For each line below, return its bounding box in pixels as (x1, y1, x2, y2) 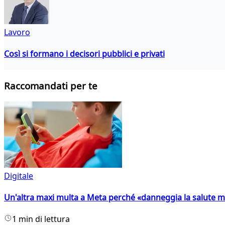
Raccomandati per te (4, 79, 97, 92)
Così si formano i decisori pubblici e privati (4, 48, 165, 60)
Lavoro (4, 26, 30, 38)
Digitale (4, 170, 33, 181)
